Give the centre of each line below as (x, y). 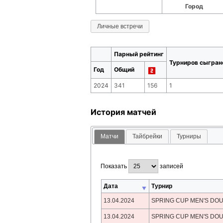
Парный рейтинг (139, 54)
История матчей (123, 112)
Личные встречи (120, 26)
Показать (115, 167)
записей (171, 167)
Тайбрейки (148, 137)
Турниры (189, 137)
